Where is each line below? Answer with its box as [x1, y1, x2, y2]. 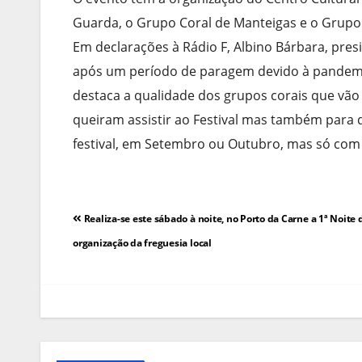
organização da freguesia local [73, 236, 212, 250]
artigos [72, 263, 145, 297]
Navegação [72, 202, 189, 236]
